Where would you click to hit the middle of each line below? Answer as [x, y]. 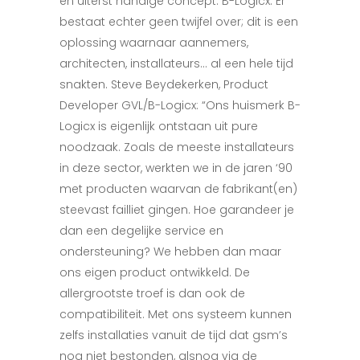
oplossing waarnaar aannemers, [154, 43]
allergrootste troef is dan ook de [152, 294]
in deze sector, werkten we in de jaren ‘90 [176, 168]
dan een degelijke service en [141, 231]
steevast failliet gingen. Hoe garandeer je [177, 210]
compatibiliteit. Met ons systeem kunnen [176, 315]
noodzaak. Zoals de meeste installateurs [177, 147]
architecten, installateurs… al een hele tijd [176, 64]
